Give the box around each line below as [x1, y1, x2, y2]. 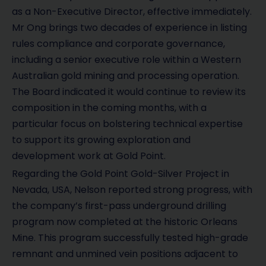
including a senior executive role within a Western [12, 53, 241, 67]
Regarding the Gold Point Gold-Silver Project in [12, 167, 229, 181]
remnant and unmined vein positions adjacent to [12, 247, 238, 261]
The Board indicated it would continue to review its [12, 85, 246, 99]
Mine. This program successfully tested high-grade [12, 231, 248, 245]
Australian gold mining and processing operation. [12, 69, 239, 83]
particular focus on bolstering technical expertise [12, 117, 243, 131]
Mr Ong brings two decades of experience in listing [12, 21, 247, 35]
